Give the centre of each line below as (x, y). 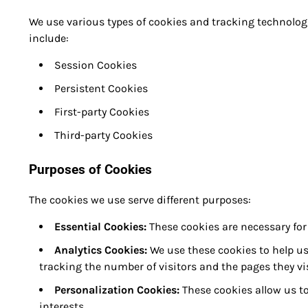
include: (49, 38)
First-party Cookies (102, 111)
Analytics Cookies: (101, 250)
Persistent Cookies (101, 88)
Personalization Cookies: (117, 290)
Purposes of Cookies (90, 169)
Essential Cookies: (100, 227)
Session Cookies (96, 65)
